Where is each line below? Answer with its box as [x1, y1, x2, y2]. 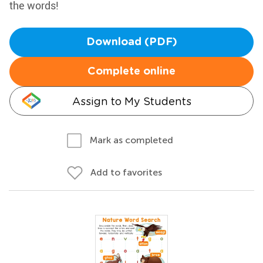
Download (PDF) [86, 37, 177, 48]
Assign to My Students [72, 95, 191, 107]
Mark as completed [90, 134, 173, 146]
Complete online [87, 66, 176, 77]
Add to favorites [90, 167, 162, 178]
